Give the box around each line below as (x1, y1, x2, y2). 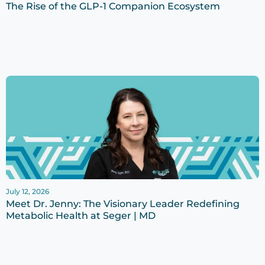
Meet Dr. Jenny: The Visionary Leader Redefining (6, 198, 240, 210)
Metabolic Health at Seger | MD (6, 210, 156, 222)
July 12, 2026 (6, 187, 49, 196)
